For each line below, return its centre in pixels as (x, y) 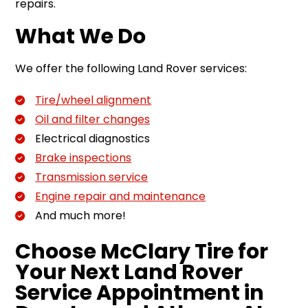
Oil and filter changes (93, 120)
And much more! (81, 216)
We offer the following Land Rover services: (131, 69)
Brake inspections (84, 158)
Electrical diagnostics (93, 139)
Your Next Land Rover (129, 272)
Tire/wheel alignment (93, 100)
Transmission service (92, 177)
